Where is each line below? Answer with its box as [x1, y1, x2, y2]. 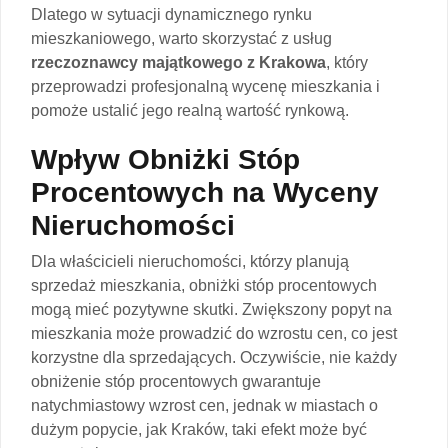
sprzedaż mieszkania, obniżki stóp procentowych [31, 276, 377, 294]
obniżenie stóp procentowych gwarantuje [31, 372, 321, 390]
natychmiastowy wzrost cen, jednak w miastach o [31, 396, 378, 414]
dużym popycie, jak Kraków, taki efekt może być [31, 420, 367, 438]
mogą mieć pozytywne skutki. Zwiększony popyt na [31, 300, 392, 318]
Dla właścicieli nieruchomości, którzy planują [31, 252, 349, 270]
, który [326, 53, 368, 71]
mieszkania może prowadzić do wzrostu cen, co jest [31, 324, 397, 342]
